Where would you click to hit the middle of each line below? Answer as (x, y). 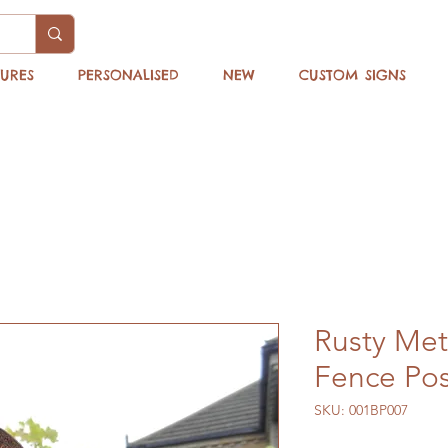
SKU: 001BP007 (361, 410)
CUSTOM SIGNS (352, 75)
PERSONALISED (128, 75)
